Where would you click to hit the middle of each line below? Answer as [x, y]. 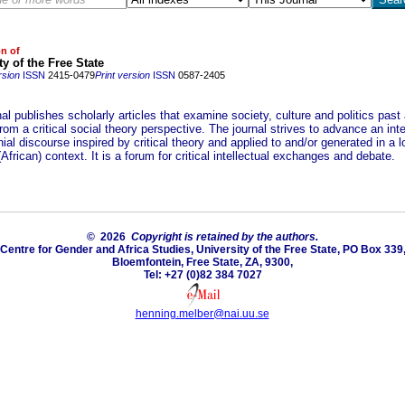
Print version [122, 75]
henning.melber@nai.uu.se [202, 314]
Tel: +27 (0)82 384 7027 [202, 275]
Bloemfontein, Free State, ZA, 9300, [202, 262]
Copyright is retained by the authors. [225, 237]
